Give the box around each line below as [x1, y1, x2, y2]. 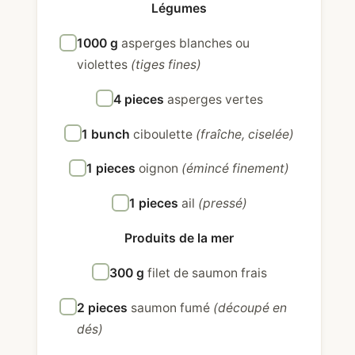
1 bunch [82, 126, 134, 142]
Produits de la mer [124, 231, 235, 246]
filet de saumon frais [147, 265, 267, 281]
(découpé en [213, 300, 287, 315]
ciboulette [133, 126, 197, 142]
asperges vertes [166, 91, 263, 107]
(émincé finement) [181, 161, 290, 177]
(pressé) [197, 196, 247, 212]
